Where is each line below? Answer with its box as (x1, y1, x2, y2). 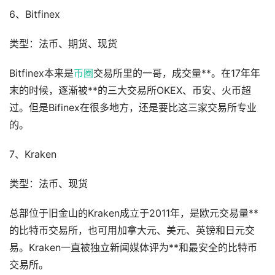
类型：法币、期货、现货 (9, 38, 117, 50)
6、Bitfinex (9, 9, 60, 21)
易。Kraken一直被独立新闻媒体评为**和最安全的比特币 (9, 242, 257, 254)
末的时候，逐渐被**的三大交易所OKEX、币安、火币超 (9, 85, 251, 97)
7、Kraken (9, 149, 56, 161)
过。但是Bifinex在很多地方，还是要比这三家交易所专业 (9, 102, 257, 114)
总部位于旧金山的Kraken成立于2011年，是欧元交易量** (9, 207, 258, 220)
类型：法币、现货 (9, 178, 88, 190)
